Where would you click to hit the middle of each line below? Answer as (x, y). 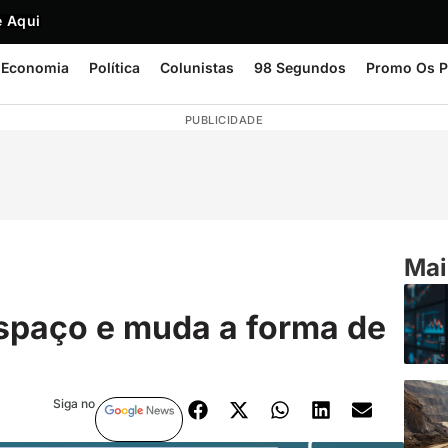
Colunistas (197, 67)
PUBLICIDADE (224, 120)
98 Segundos (300, 67)
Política (114, 67)
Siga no (73, 403)
